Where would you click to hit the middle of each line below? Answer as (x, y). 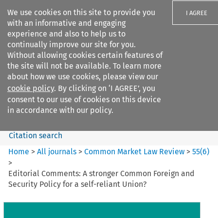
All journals (58, 151)
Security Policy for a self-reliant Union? (78, 184)
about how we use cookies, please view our (83, 77)
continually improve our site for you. (72, 45)
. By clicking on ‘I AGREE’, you (105, 88)
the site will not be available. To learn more (84, 66)
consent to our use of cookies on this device (84, 100)
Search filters (89, 67)
